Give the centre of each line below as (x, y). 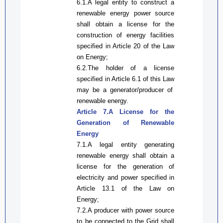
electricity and (99, 177)
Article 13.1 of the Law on (126, 188)
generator (124, 90)
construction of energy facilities (126, 35)
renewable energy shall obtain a (126, 155)
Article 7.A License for (121, 111)
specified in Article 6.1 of (114, 79)
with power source (148, 210)
